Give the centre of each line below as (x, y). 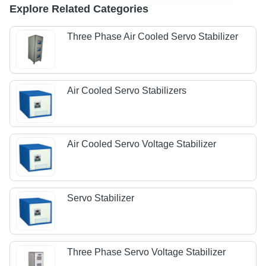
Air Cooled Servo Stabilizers (127, 90)
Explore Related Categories (79, 9)
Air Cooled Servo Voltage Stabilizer (142, 144)
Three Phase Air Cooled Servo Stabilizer (153, 37)
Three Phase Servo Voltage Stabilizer (147, 252)
